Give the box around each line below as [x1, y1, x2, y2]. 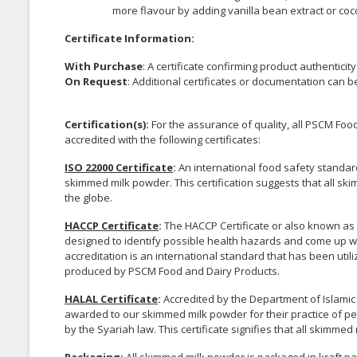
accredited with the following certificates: [65, 132, 261, 147]
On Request [65, 74, 127, 89]
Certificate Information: [65, 31, 194, 46]
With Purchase [65, 59, 143, 74]
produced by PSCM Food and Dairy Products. [65, 264, 280, 279]
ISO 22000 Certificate [65, 160, 173, 175]
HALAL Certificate [65, 292, 158, 307]
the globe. [65, 190, 112, 206]
